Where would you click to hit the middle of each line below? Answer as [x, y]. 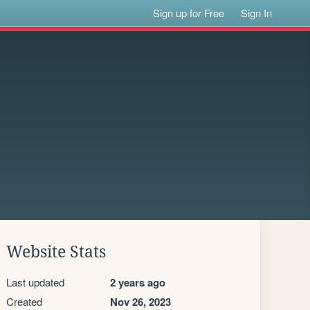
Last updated [35, 282]
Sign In [257, 13]
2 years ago [138, 282]
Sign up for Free [189, 13]
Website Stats [56, 252]
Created [24, 301]
